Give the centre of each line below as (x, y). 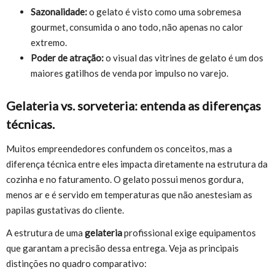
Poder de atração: (67, 58)
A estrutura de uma (45, 233)
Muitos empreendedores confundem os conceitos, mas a (119, 148)
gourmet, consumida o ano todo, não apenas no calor (137, 27)
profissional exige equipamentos (190, 233)
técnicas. (30, 124)
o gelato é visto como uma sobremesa (164, 12)
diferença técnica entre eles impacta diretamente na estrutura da (137, 164)
